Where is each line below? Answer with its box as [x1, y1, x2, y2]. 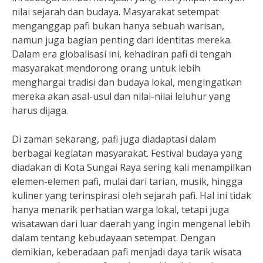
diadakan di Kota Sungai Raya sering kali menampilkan [12, 161, 251, 174]
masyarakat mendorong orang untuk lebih [12, 62, 200, 75]
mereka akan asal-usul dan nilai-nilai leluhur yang [12, 90, 231, 103]
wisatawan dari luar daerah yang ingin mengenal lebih [12, 217, 250, 230]
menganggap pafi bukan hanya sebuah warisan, [12, 19, 224, 32]
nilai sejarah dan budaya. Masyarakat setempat [12, 5, 219, 18]
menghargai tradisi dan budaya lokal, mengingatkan [12, 76, 242, 89]
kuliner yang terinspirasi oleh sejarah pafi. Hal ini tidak [12, 189, 251, 202]
